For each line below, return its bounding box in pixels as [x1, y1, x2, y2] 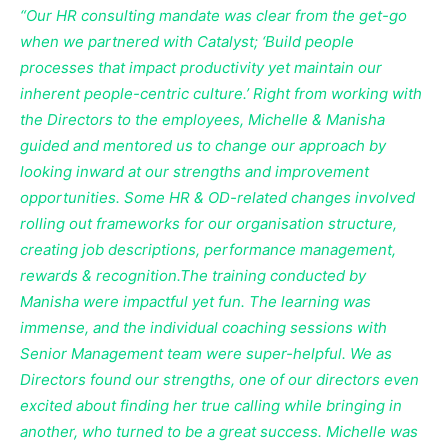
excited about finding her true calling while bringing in [20, 396, 402, 416]
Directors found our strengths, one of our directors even [20, 370, 419, 390]
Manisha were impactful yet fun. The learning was [20, 292, 371, 312]
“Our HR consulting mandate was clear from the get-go [20, 6, 407, 26]
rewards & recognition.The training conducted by [20, 266, 366, 286]
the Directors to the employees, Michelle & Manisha [20, 110, 385, 130]
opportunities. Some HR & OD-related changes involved [20, 188, 415, 208]
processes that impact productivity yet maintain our [20, 58, 382, 78]
